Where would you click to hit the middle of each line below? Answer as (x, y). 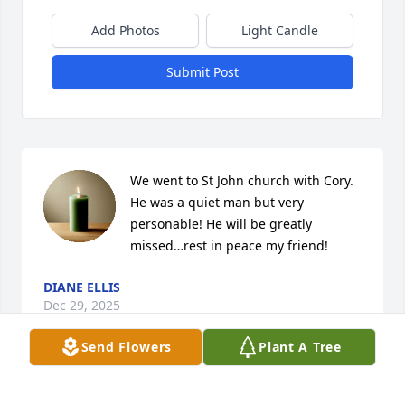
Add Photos (125, 31)
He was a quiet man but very (217, 202)
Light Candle (280, 31)
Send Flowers (127, 347)
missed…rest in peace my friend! (229, 246)
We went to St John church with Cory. (242, 181)
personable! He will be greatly (221, 224)
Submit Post (202, 72)
